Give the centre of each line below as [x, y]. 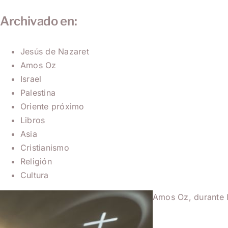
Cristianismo [45, 147]
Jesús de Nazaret [55, 51]
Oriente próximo [52, 106]
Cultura [35, 175]
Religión [36, 161]
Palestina [38, 92]
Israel [31, 79]
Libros [33, 120]
